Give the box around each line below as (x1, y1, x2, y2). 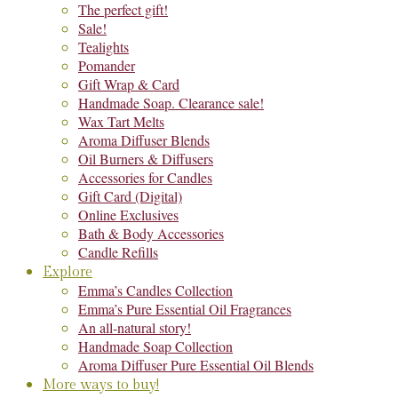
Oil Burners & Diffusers (78, 149, 213, 168)
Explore (43, 264, 92, 281)
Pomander (78, 56, 135, 75)
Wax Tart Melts (78, 112, 164, 131)
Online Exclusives (78, 205, 179, 224)
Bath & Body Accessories (78, 224, 224, 243)
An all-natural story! (78, 318, 191, 337)
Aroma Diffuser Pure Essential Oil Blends (78, 355, 314, 374)
